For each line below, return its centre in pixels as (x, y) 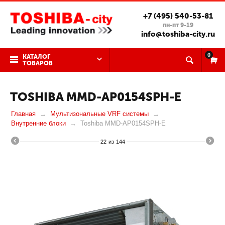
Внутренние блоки (38, 123)
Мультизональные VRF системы (99, 114)
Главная (23, 114)
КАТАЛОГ (36, 57)
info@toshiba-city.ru (178, 34)
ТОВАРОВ (38, 63)
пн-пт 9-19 (178, 25)
